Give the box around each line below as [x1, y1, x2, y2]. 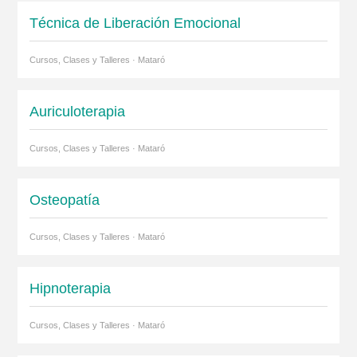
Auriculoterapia [29, 103, 125, 120]
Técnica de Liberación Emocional [29, 14, 241, 31]
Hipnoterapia [29, 280, 111, 296]
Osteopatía [29, 191, 100, 208]
